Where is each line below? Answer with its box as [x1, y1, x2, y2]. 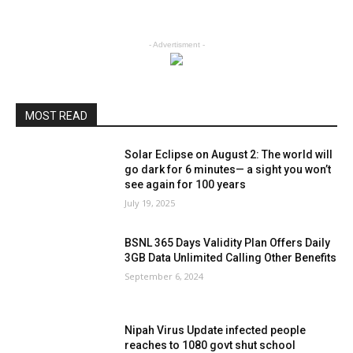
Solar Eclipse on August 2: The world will [124, 148, 333, 161]
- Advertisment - [148, 40, 205, 49]
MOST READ [25, 110, 87, 122]
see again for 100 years [124, 178, 247, 191]
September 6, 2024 [124, 269, 204, 282]
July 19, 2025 [124, 197, 176, 209]
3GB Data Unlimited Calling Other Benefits [124, 251, 337, 264]
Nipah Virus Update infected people [124, 324, 307, 337]
